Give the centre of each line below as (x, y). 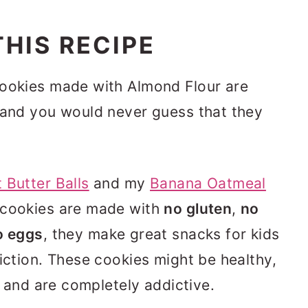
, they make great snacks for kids (161, 234)
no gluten (198, 209)
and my (120, 183)
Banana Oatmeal (208, 183)
